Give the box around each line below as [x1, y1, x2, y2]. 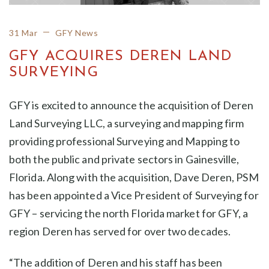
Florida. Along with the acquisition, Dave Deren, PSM [9, 170, 259, 184]
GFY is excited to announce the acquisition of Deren [9, 98, 254, 112]
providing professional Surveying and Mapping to [9, 134, 240, 148]
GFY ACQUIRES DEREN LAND [9, 49, 232, 64]
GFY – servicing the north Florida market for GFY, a [9, 206, 249, 220]
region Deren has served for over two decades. [9, 224, 231, 238]
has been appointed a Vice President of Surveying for [9, 188, 259, 202]
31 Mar [9, 27, 38, 38]
